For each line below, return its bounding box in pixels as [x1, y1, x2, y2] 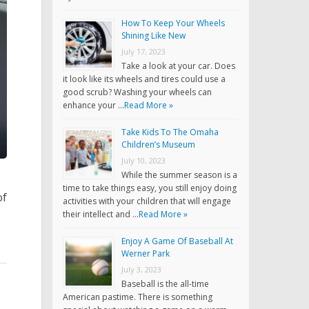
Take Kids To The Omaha [121, 126, 219, 139]
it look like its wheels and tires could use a [63, 73, 226, 86]
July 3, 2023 [121, 264, 161, 275]
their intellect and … [63, 208, 139, 221]
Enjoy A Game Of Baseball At [121, 235, 233, 248]
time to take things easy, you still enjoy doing [63, 182, 237, 195]
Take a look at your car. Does [121, 60, 235, 72]
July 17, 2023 [121, 46, 166, 57]
